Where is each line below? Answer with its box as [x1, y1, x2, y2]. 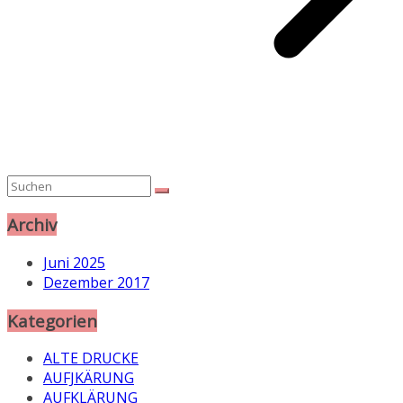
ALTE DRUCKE [43, 348, 139, 369]
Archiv [7, 213, 57, 237]
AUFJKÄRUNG [43, 368, 134, 389]
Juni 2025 [43, 253, 105, 273]
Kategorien [7, 309, 97, 332]
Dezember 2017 [43, 273, 149, 293]
